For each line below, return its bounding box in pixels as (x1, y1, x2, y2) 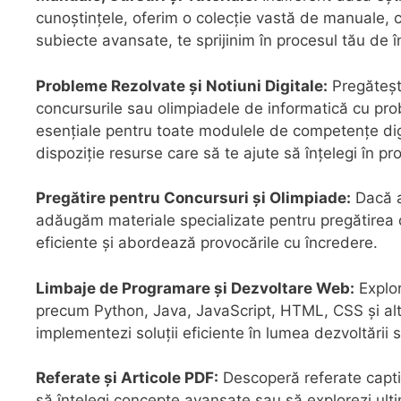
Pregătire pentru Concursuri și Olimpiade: (36, 189, 351, 208)
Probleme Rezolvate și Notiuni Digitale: (36, 76, 328, 95)
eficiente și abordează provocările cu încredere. (36, 234, 378, 252)
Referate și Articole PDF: (36, 369, 218, 388)
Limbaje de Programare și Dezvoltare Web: (36, 278, 354, 297)
